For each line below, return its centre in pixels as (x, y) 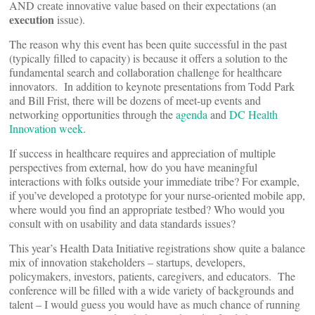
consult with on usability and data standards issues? (122, 223)
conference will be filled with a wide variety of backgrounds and (152, 290)
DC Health (253, 114)
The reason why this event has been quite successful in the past (148, 44)
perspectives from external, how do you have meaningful (133, 167)
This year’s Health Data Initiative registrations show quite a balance (157, 248)
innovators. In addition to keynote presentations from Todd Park (152, 86)
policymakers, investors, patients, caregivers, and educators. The (152, 276)
